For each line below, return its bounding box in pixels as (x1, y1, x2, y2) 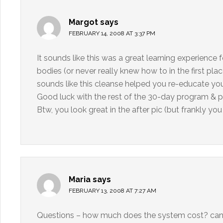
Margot (69, 17, 98, 27)
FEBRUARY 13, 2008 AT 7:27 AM (69, 187, 156, 194)
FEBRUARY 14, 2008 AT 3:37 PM (69, 30, 155, 37)
